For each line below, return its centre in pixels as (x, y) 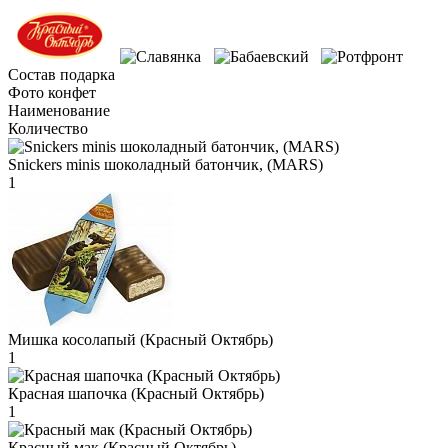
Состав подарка (61, 74)
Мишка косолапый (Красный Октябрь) (140, 339)
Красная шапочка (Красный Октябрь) (136, 393)
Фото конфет (52, 92)
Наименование (59, 110)
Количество (48, 128)
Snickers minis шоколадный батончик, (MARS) (165, 164)
